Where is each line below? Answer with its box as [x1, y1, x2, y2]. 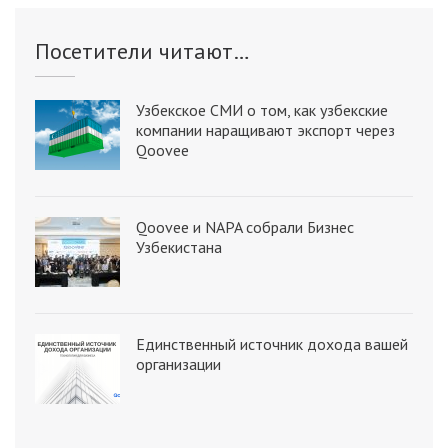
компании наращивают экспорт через [136, 119, 395, 140]
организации [136, 353, 221, 374]
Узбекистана [136, 236, 222, 257]
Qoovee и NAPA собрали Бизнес [136, 216, 354, 237]
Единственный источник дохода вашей [136, 333, 408, 354]
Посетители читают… [35, 36, 250, 65]
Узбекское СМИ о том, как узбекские [136, 99, 388, 120]
